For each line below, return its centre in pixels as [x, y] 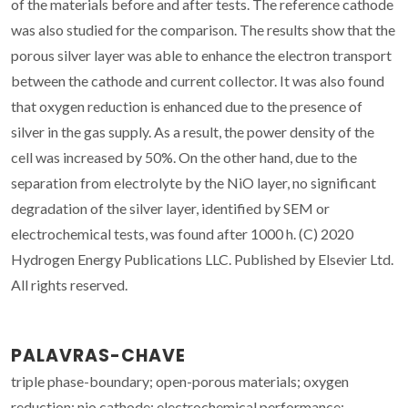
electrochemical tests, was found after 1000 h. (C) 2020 [182, 233]
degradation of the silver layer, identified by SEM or [170, 208]
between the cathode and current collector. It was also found [198, 80]
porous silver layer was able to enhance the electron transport [201, 55]
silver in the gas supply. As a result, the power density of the [193, 131]
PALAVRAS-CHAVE [98, 355]
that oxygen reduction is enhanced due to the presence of [187, 106]
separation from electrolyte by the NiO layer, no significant [194, 182]
